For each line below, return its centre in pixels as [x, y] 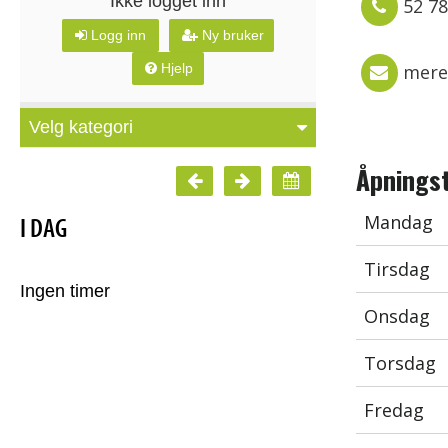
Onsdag [397, 316]
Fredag [394, 410]
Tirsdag [397, 269]
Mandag [398, 222]
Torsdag [400, 363]
